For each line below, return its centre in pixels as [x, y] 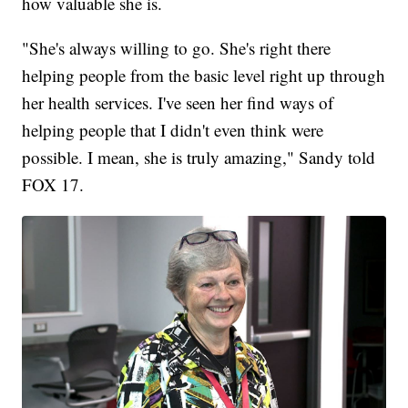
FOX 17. [53, 184]
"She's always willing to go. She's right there [177, 47]
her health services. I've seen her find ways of [178, 102]
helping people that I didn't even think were [173, 129]
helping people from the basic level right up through [204, 75]
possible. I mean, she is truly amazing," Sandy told [199, 157]
